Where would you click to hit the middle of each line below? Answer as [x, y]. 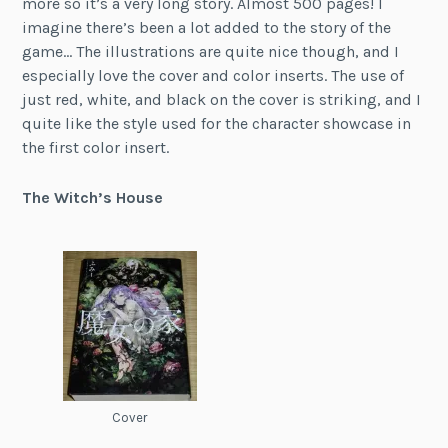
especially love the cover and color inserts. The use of [213, 75]
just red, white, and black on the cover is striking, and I [222, 99]
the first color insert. [96, 147]
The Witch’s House [93, 197]
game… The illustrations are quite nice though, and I [211, 51]
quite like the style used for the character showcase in [217, 123]
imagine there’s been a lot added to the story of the [207, 27]
